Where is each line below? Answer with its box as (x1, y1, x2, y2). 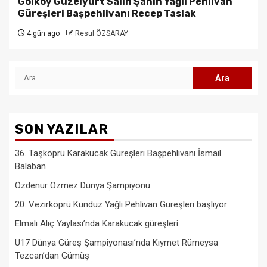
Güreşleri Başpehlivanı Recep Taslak (18, 7, 196, 19)
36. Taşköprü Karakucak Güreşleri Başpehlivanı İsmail (15, 147, 221, 159)
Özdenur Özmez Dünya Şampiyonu (15, 179, 150, 191)
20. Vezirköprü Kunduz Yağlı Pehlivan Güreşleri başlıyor (15, 198, 227, 210)
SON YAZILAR (15, 120, 108, 137)
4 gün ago (25, 29, 60, 38)
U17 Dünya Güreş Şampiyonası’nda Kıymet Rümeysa (15, 237, 218, 248)
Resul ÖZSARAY (75, 29, 128, 38)
